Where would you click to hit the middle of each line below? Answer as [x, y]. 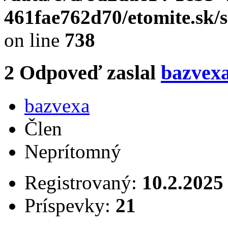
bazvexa [57, 106]
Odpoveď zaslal [90, 73]
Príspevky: [70, 206]
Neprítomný [73, 152]
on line [34, 40]
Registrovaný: [83, 183]
